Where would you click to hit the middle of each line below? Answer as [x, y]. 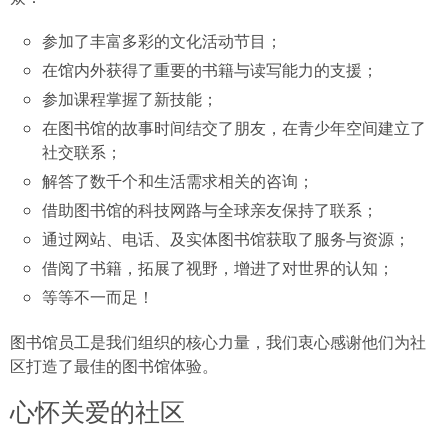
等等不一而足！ [98, 296]
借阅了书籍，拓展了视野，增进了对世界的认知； [218, 267]
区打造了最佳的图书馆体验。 [114, 365]
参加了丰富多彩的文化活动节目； [162, 40]
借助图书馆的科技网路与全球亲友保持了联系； [210, 209]
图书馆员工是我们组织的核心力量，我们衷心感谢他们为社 [218, 341]
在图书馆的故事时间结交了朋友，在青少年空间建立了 [234, 127]
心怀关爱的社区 [97, 411]
